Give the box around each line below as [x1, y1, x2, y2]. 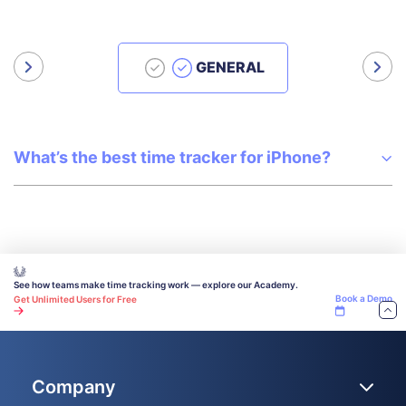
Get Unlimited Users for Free [14, 294, 137, 305]
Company [32, 375, 116, 398]
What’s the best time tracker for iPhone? [14, 147, 331, 167]
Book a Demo [335, 293, 392, 304]
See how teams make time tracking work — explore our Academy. [14, 279, 298, 291]
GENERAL [196, 58, 265, 77]
